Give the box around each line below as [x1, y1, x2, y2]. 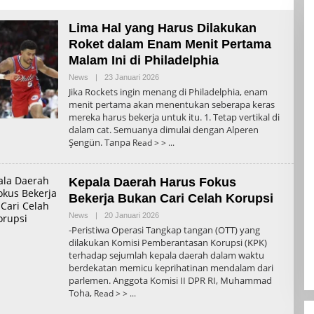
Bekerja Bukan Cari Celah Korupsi [68, 191, 273, 205]
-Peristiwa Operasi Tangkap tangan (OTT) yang [68, 223, 260, 236]
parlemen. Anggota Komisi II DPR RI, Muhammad [68, 273, 272, 287]
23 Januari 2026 [104, 72, 159, 81]
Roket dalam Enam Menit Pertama [68, 36, 271, 51]
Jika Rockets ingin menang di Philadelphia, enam [68, 85, 268, 98]
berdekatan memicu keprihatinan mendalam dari [68, 261, 273, 274]
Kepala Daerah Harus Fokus [68, 175, 236, 189]
